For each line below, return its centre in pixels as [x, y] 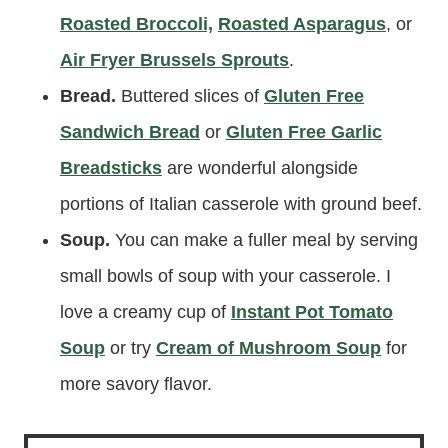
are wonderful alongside [260, 168]
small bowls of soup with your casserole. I [225, 276]
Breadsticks [111, 168]
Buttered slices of [192, 96]
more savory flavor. [136, 384]
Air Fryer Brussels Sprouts [174, 60]
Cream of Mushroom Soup [268, 348]
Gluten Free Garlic [304, 132]
